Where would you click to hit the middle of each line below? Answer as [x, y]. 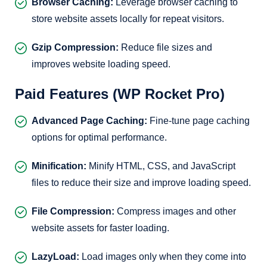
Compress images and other [175, 211]
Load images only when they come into [163, 257]
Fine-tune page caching [198, 121]
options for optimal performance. [99, 137]
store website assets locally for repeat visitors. [128, 19]
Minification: [59, 166]
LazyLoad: [55, 257]
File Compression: [73, 211]
